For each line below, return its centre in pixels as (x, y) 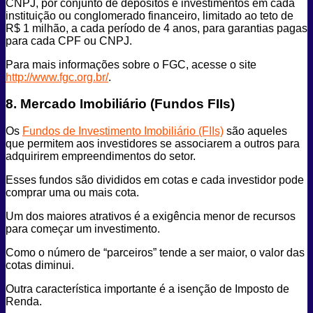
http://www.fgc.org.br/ (57, 77)
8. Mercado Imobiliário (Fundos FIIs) (120, 104)
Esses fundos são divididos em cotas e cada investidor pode (155, 180)
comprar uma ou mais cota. (72, 193)
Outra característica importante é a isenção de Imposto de (147, 289)
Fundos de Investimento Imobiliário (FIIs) (123, 131)
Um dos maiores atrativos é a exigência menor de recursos (151, 217)
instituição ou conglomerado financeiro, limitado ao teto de (150, 15)
